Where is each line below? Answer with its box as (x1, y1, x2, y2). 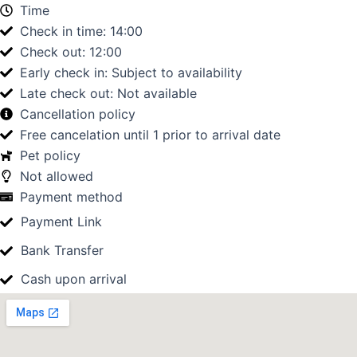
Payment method (20, 189, 123, 205)
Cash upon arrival (21, 271, 127, 287)
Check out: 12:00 (20, 44, 122, 60)
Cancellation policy (20, 106, 135, 122)
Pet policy (20, 147, 80, 163)
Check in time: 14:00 (20, 23, 143, 39)
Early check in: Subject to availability (20, 65, 242, 80)
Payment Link (21, 214, 102, 229)
